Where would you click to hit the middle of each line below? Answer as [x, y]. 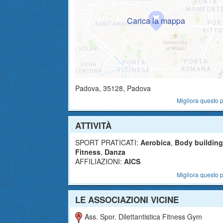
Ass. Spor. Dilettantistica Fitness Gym [144, 216]
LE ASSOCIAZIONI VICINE [127, 200]
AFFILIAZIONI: [99, 161]
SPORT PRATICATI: [107, 142]
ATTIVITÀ [93, 125]
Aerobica [156, 142]
